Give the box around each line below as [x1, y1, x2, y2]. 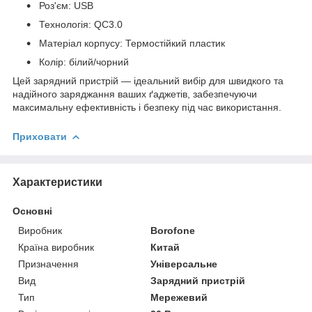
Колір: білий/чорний [36, 56, 129, 68]
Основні [13, 205, 52, 217]
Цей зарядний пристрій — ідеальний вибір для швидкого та [13, 75, 283, 86]
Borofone [150, 224, 196, 236]
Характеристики [13, 175, 102, 188]
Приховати [13, 130, 67, 142]
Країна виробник [18, 241, 94, 253]
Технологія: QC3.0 [36, 18, 123, 30]
